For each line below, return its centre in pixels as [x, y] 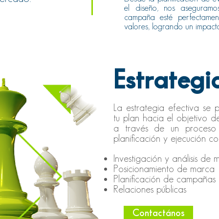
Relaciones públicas [150, 190]
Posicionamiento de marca [164, 169]
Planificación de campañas [164, 179]
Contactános [158, 213]
